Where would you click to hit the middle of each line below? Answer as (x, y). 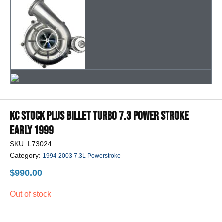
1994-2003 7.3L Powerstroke (82, 156)
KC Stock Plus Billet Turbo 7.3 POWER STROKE (99, 116)
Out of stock (30, 194)
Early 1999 (32, 131)
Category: (26, 155)
